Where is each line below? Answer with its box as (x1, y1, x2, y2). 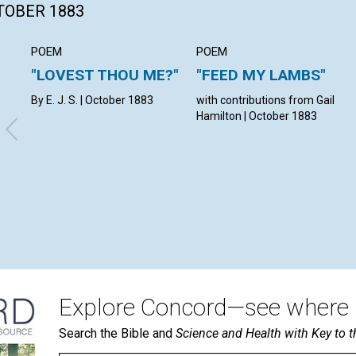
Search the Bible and (59, 325, 176, 341)
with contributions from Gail (196, 93, 335, 106)
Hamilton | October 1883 (196, 109, 318, 122)
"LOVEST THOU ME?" (31, 65, 179, 84)
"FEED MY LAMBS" (196, 65, 327, 84)
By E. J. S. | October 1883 (31, 93, 153, 106)
